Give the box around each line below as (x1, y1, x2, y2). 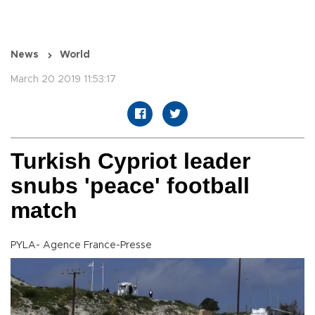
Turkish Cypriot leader (11, 148, 250, 174)
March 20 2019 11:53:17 (11, 75, 116, 85)
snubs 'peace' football (11, 173, 250, 199)
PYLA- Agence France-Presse (11, 240, 152, 251)
